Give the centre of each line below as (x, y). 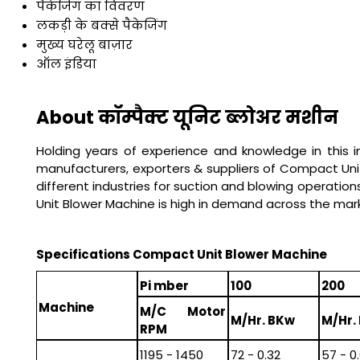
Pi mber (164, 286)
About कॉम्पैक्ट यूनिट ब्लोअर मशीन (187, 118)
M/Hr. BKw (262, 321)
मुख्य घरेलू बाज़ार (84, 44)
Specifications (84, 254)
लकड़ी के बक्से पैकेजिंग (102, 25)
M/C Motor (183, 312)
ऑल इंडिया (66, 63)
